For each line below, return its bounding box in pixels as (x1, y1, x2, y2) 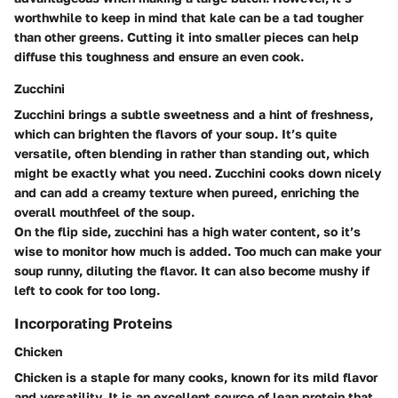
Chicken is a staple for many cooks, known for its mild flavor (14, 370, 378, 386)
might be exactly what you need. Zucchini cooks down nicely (14, 165, 381, 181)
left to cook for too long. (14, 283, 160, 298)
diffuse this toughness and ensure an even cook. (14, 49, 304, 65)
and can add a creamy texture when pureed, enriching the (14, 185, 359, 201)
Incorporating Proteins (14, 314, 172, 333)
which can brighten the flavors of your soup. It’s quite (14, 126, 337, 142)
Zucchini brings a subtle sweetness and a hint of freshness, (14, 107, 373, 123)
